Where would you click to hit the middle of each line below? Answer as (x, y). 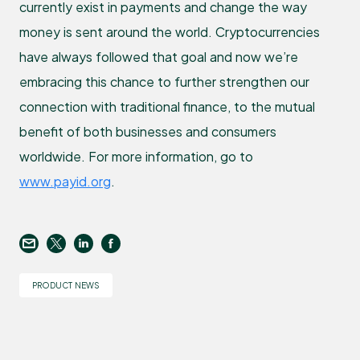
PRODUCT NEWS (66, 285)
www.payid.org (65, 181)
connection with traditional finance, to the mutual (167, 106)
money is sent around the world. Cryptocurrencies (170, 31)
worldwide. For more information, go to (136, 156)
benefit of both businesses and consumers (148, 131)
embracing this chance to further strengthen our (164, 81)
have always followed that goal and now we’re (159, 56)
